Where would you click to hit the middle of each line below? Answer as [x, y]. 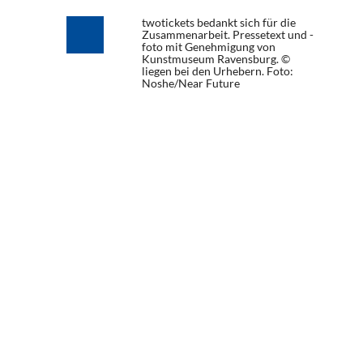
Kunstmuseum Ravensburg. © [216, 59]
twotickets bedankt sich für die [219, 22]
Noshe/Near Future [191, 83]
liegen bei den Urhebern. [204, 71]
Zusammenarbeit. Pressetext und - [228, 34]
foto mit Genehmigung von [209, 47]
